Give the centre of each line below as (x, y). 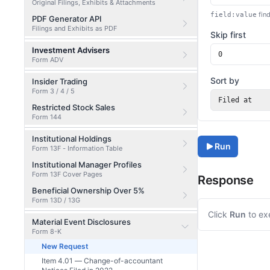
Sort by (225, 80)
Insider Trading (60, 81)
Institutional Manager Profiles (87, 165)
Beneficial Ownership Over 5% (88, 190)
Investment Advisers (71, 50)
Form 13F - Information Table (77, 148)
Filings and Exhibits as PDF (74, 28)
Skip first (228, 35)
